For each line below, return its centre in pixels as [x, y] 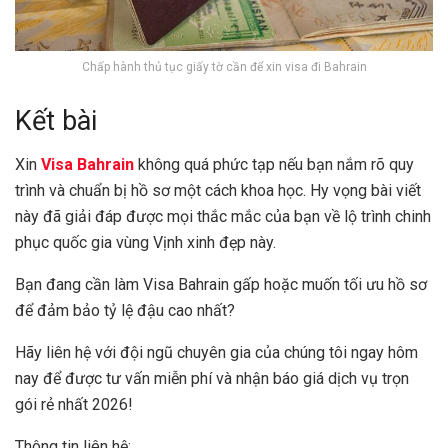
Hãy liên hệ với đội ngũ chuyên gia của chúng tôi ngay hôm [216, 353]
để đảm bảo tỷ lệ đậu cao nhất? [125, 311]
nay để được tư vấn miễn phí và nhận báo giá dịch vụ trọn [212, 379]
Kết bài [56, 120]
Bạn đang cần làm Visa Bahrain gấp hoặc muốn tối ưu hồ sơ [221, 285]
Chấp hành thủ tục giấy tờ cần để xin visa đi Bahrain [224, 67]
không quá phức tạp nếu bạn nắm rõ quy [274, 165]
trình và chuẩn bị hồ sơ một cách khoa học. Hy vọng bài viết [218, 191]
